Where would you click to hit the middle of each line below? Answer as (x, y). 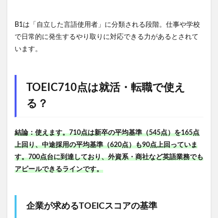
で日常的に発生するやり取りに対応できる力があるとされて (107, 37)
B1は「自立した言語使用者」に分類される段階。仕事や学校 (107, 25)
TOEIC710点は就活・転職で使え (106, 88)
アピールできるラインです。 (59, 170)
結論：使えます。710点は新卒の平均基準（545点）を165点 (107, 133)
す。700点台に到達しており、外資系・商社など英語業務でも (109, 157)
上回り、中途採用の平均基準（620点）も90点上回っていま (106, 145)
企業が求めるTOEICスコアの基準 (92, 207)
